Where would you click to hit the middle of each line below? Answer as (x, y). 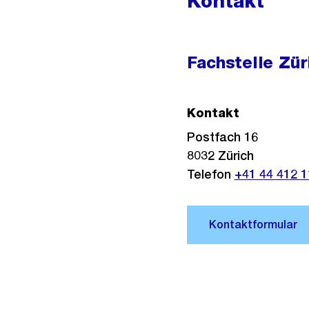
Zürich (236, 156)
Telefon (210, 174)
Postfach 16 (222, 137)
